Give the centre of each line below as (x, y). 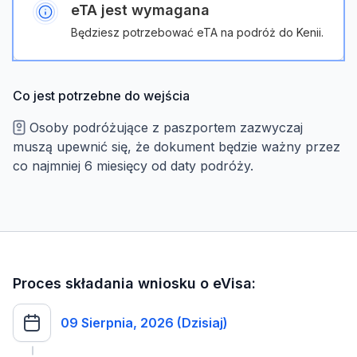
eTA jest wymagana (140, 10)
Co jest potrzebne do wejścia (101, 96)
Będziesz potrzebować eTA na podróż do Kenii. (197, 32)
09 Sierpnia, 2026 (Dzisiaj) (144, 323)
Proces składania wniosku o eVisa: (134, 283)
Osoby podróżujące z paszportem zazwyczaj (164, 127)
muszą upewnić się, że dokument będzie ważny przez (177, 147)
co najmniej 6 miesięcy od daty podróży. (133, 166)
